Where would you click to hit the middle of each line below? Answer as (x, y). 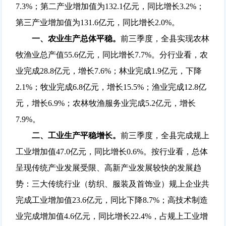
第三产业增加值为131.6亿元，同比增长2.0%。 (97, 22)
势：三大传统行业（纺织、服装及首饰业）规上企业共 (112, 184)
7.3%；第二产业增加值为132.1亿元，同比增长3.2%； (110, 6)
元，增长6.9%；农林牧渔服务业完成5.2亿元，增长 (105, 103)
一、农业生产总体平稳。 (68, 38)
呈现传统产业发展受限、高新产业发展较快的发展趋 (108, 167)
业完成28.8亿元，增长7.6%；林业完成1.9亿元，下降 (108, 71)
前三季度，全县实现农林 (165, 38)
